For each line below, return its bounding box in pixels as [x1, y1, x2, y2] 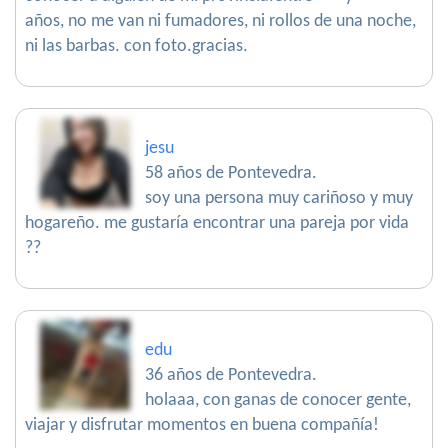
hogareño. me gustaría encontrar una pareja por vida [25, 214, 409, 233]
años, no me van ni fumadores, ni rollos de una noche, [25, 12, 416, 31]
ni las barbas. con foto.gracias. [25, 37, 248, 56]
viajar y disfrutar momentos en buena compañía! [25, 416, 379, 435]
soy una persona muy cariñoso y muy [145, 189, 413, 208]
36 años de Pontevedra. [145, 366, 317, 385]
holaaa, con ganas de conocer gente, [145, 391, 411, 410]
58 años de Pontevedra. [145, 164, 317, 183]
